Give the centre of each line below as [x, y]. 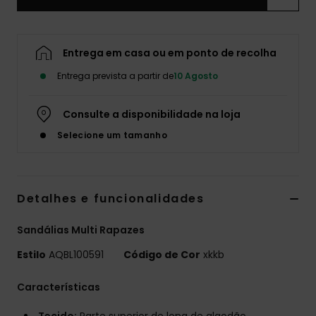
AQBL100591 [76, 255]
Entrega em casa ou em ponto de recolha [170, 53]
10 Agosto [196, 76]
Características [59, 287]
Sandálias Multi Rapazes [81, 230]
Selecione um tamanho [113, 135]
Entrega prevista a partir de [115, 76]
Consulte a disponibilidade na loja [152, 115]
